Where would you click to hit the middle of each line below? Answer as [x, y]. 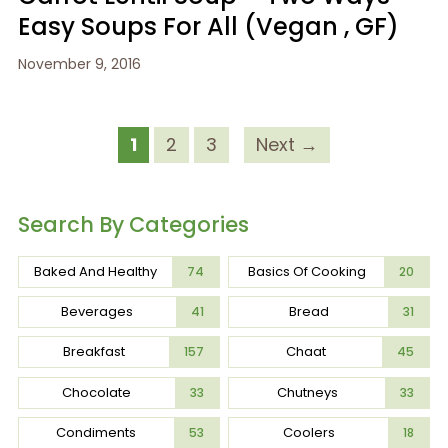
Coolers [308, 432]
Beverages [97, 312]
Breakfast [93, 352]
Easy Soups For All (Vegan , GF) [208, 26]
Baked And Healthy [95, 271]
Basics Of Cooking [306, 271]
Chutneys [307, 392]
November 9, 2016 [79, 63]
